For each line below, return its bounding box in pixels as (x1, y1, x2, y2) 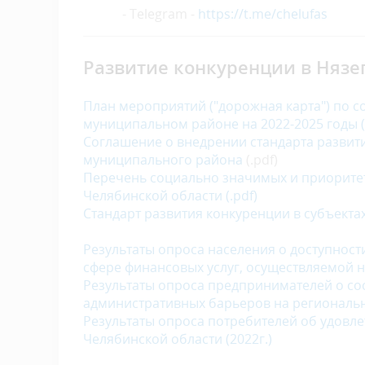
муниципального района (83, 150, 243, 169)
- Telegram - (83, 4, 198, 23)
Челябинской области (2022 (83, 329, 259, 348)
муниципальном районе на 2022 (83, 114, 290, 133)
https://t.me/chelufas (198, 4, 328, 23)
